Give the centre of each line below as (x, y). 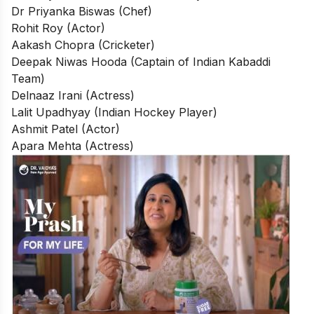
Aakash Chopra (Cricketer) (83, 45)
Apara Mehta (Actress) (73, 145)
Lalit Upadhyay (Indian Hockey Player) (114, 112)
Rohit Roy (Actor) (58, 28)
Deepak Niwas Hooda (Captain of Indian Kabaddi (141, 61)
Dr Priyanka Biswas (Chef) (82, 11)
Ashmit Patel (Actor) (66, 129)
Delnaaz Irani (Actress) (73, 95)
